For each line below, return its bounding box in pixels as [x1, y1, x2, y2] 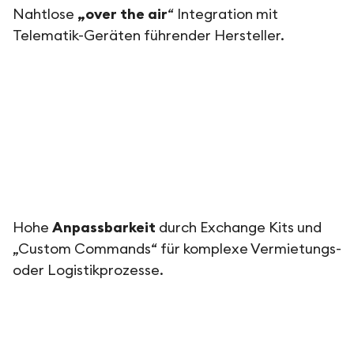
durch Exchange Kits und [156, 220, 322, 235]
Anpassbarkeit [52, 220, 156, 235]
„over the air [77, 6, 168, 21]
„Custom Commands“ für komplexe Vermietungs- [13, 241, 341, 256]
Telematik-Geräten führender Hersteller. [13, 28, 284, 43]
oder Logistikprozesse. [13, 262, 164, 277]
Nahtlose [13, 6, 77, 21]
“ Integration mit [168, 6, 278, 21]
